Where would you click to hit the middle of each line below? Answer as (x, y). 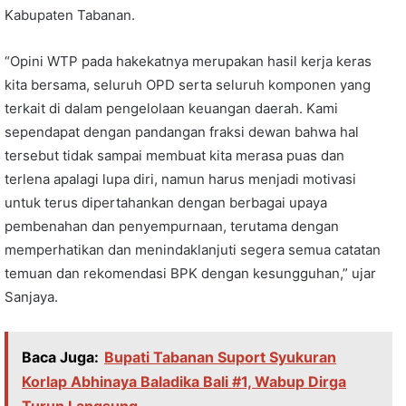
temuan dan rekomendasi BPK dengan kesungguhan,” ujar (190, 273)
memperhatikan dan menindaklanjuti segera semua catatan (193, 250)
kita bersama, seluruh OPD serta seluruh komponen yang (188, 85)
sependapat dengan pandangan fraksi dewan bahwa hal (182, 132)
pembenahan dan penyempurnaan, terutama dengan (172, 226)
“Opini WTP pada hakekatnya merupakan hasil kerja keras (188, 61)
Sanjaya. (31, 297)
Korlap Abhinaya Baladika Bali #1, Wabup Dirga (184, 382)
